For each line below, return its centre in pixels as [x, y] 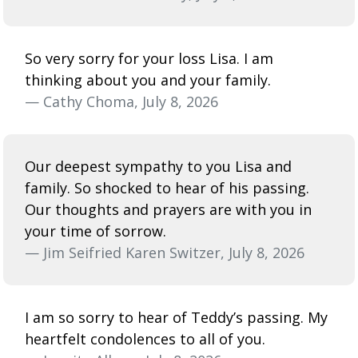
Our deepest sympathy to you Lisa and [158, 166]
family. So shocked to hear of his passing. [167, 187]
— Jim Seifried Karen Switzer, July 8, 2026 [165, 252]
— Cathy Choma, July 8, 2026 [121, 101]
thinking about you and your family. [148, 80]
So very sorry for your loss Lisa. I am [149, 58]
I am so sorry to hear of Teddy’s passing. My [176, 317]
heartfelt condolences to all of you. [145, 338]
